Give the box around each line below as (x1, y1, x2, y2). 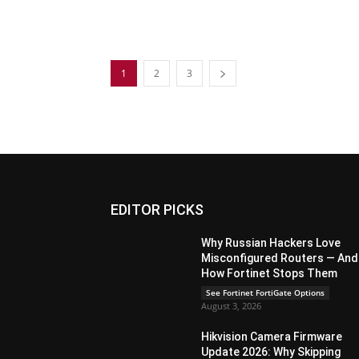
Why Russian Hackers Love (201, 236, 341, 249)
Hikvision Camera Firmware (201, 330, 343, 343)
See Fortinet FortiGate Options (206, 287, 325, 298)
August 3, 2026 (201, 300, 262, 312)
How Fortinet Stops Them (201, 267, 338, 280)
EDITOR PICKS (111, 201, 204, 218)
